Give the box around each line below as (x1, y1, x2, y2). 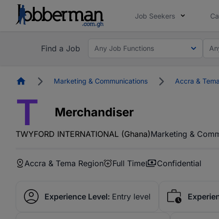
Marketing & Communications (54, 77, 148, 85)
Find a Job (41, 44, 80, 53)
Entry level (112, 192, 151, 201)
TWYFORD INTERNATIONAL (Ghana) (16, 129, 151, 139)
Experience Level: (44, 192, 110, 201)
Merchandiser (55, 105, 134, 119)
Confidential (157, 158, 201, 168)
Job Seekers (135, 12, 175, 20)
